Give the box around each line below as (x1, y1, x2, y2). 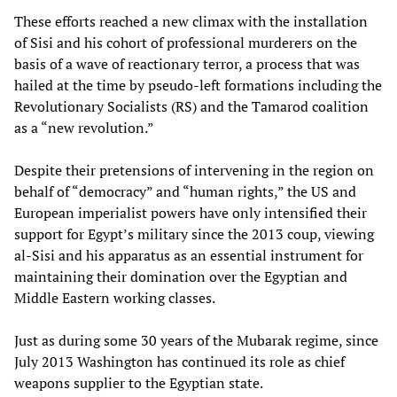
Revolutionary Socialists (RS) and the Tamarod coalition (14, 97, 369, 117)
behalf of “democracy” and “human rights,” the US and (14, 182, 356, 202)
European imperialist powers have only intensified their (14, 203, 367, 223)
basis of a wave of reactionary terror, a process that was (14, 54, 360, 74)
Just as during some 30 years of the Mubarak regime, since (14, 331, 378, 351)
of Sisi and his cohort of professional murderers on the (14, 33, 357, 53)
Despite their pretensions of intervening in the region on (14, 160, 374, 181)
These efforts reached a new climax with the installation (14, 12, 368, 32)
